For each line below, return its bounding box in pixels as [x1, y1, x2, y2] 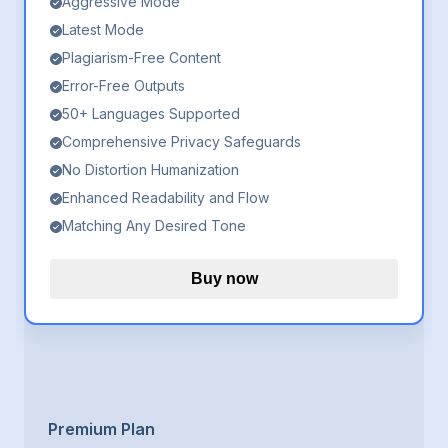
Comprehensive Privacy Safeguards [62, 133, 301, 151]
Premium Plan [48, 419, 155, 440]
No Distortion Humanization [62, 161, 239, 179]
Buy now [190, 270, 258, 288]
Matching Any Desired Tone [62, 217, 246, 235]
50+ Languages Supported [62, 105, 240, 123]
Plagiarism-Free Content [62, 49, 221, 67]
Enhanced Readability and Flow [62, 189, 269, 207]
